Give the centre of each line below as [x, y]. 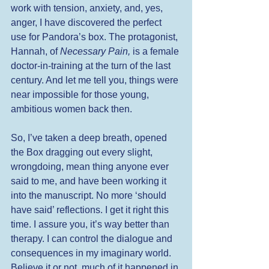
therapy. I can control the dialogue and [93, 238]
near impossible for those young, [81, 94]
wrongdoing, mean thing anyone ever [91, 166]
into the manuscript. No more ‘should [90, 195]
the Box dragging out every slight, [83, 152]
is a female [156, 51]
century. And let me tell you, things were [96, 80]
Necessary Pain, [95, 51]
